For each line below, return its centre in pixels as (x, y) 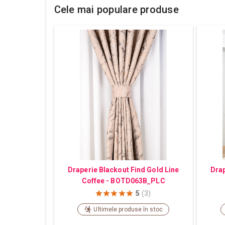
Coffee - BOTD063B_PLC (123, 181)
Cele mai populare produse (116, 9)
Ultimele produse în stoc (128, 209)
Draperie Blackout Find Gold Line (124, 170)
